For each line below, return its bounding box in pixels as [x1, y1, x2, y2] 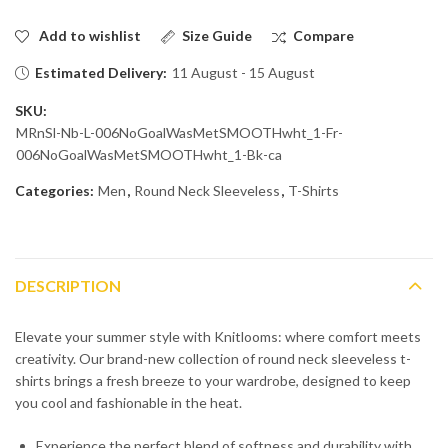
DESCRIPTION [15, 276, 121, 296]
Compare [292, 26, 354, 44]
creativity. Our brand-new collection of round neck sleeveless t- [15, 350, 411, 368]
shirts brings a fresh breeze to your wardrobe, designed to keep [15, 372, 411, 390]
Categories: [15, 182, 97, 200]
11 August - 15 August [172, 64, 316, 82]
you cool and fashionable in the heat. [15, 394, 242, 412]
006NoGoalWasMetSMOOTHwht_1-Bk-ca [16, 146, 282, 164]
